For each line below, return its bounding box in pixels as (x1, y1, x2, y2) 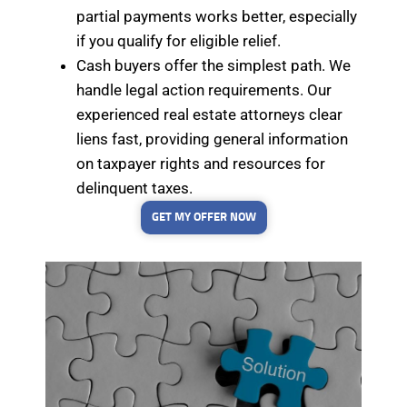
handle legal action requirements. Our (76, 81, 332, 100)
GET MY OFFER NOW (151, 212, 256, 224)
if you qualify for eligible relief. (76, 32, 281, 51)
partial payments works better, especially (76, 7, 357, 26)
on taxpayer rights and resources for (76, 154, 325, 174)
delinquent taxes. (76, 179, 193, 198)
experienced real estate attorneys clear (76, 105, 342, 124)
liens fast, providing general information (76, 130, 348, 149)
